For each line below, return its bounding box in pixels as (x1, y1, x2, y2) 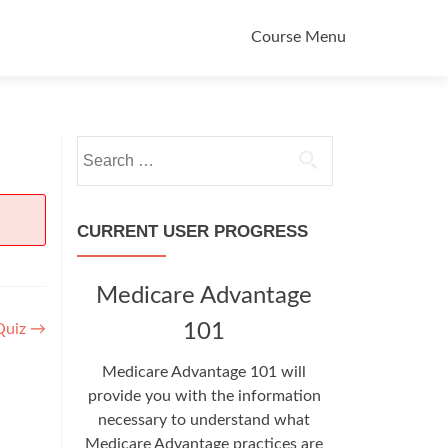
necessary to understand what (98, 412, 310, 428)
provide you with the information (87, 388, 321, 404)
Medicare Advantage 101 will (102, 364, 306, 380)
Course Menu (251, 29, 346, 45)
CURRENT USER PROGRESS (77, 222, 308, 241)
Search (76, 139, 124, 155)
